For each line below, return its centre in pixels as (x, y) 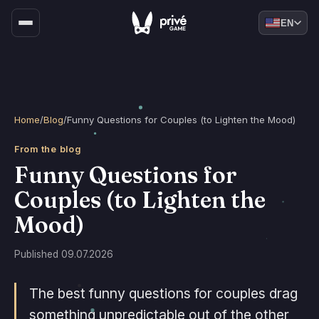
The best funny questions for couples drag (163, 293)
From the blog (48, 150)
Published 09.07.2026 (64, 254)
